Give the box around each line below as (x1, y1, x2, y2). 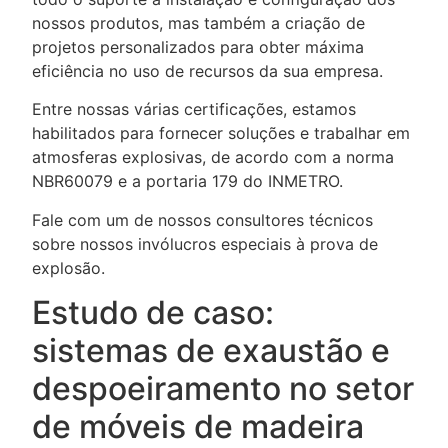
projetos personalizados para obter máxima (32, 36, 364, 57)
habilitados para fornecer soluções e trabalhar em (32, 123, 410, 144)
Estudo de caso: (32, 293, 274, 333)
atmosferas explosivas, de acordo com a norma (32, 147, 394, 168)
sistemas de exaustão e (32, 331, 390, 371)
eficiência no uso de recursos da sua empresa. (32, 60, 383, 81)
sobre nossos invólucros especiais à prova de (32, 233, 378, 254)
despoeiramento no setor (32, 369, 414, 409)
